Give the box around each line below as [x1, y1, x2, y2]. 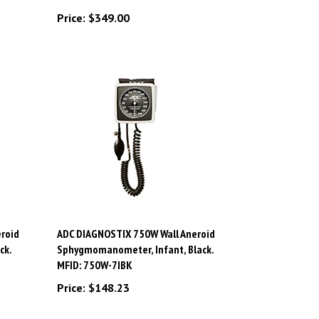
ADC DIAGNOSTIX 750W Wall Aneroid [56, 209, 215, 224]
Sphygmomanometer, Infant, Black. [56, 225, 214, 240]
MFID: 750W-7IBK [56, 241, 132, 256]
